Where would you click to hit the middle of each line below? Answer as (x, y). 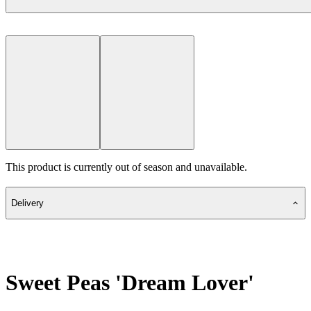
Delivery (27, 203)
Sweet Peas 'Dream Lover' (130, 282)
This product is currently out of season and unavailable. (126, 167)
